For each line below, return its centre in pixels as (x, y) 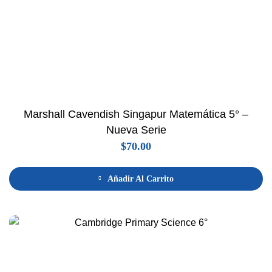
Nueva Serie (136, 130)
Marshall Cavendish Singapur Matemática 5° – (136, 114)
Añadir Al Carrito (141, 178)
